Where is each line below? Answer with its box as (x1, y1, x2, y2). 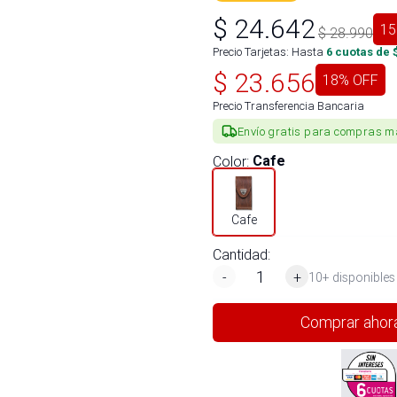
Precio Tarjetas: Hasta (213, 44, 323, 59)
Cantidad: (213, 245, 270, 263)
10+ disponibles (308, 269, 395, 285)
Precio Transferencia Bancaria (213, 98, 364, 113)
